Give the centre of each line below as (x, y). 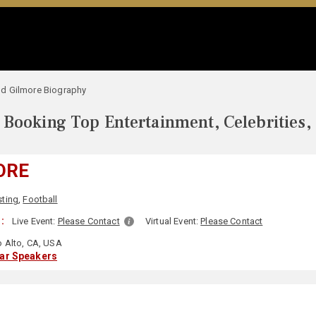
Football (40, 199)
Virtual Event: (173, 221)
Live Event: (35, 221)
